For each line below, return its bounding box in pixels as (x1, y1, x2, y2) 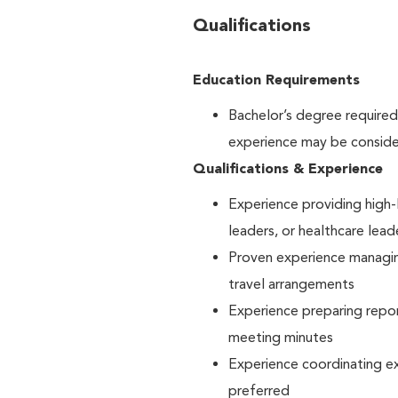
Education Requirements (193, 71, 360, 88)
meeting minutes (228, 329, 333, 346)
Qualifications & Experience (193, 160, 383, 177)
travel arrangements (228, 275, 354, 292)
